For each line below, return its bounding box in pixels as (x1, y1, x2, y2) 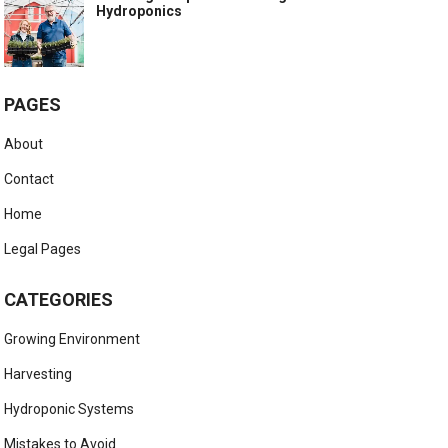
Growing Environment (4, 331, 141, 348)
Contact (4, 171, 55, 188)
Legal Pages (4, 241, 82, 258)
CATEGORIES (4, 289, 114, 311)
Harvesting (4, 366, 73, 383)
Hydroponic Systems (4, 401, 135, 418)
